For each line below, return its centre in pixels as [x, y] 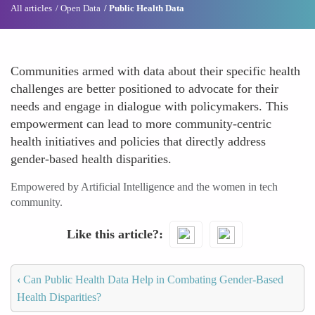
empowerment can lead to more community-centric [141, 124]
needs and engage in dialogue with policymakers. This [149, 106]
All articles [31, 8]
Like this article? [112, 234]
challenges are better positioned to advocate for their [144, 89]
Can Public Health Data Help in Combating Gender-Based [152, 279]
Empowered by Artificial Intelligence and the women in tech [144, 187]
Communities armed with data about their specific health [155, 71]
